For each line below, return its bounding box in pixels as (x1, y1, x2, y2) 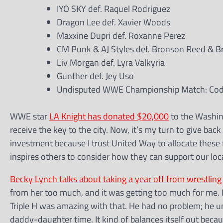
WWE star (10, 110, 49, 123)
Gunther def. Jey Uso (57, 69, 134, 83)
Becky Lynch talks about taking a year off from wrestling (10, 172, 222, 186)
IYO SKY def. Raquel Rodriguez (57, 2, 170, 15)
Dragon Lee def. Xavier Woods (57, 15, 170, 29)
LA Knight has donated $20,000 (49, 110, 169, 123)
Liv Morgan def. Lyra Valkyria (57, 56, 165, 69)
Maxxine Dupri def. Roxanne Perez (57, 29, 185, 42)
